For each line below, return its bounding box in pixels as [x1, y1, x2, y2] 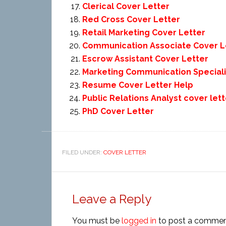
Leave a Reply [72, 192, 151, 206]
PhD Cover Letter [82, 106, 154, 116]
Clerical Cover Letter [82, 2, 169, 11]
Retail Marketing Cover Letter [82, 28, 205, 37]
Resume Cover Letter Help [82, 80, 193, 90]
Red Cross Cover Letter [82, 15, 180, 24]
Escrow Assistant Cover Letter [82, 54, 208, 64]
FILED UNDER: [62, 149, 103, 156]
